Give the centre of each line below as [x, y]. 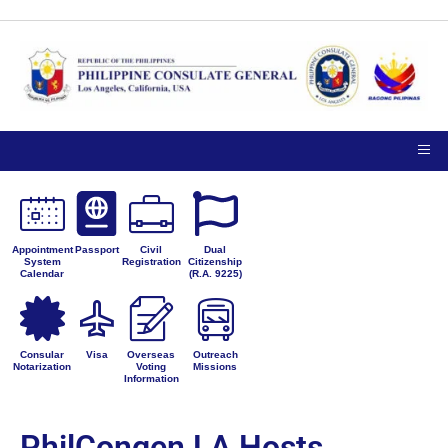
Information [151, 379]
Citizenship [215, 262]
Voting [151, 367]
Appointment [42, 250]
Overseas [151, 355]
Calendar [42, 274]
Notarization [42, 367]
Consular [42, 355]
